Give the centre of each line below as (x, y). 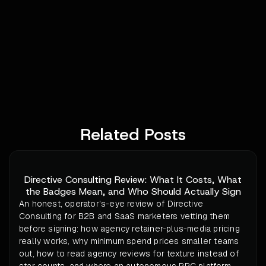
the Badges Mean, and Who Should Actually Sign (133, 192)
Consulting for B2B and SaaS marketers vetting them (125, 216)
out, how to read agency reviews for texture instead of (129, 254)
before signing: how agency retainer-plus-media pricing (129, 229)
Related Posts (133, 135)
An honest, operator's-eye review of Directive (111, 204)
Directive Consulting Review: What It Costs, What (133, 180)
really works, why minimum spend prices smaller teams (129, 241)
